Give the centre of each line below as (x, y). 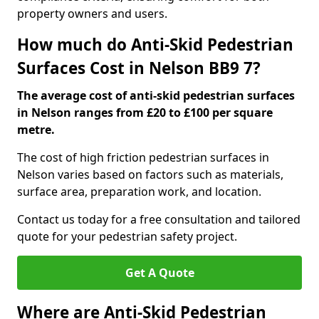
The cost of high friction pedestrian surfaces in (143, 157)
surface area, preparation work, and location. (139, 192)
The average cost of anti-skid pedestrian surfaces (156, 95)
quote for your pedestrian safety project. (127, 236)
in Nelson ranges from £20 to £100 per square (145, 113)
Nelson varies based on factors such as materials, (150, 174)
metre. (36, 130)
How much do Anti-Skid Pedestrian (155, 45)
